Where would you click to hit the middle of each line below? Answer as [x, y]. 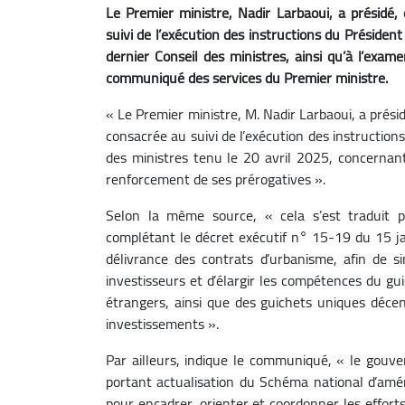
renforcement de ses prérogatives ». [216, 179]
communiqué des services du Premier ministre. [247, 77]
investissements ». [162, 323]
